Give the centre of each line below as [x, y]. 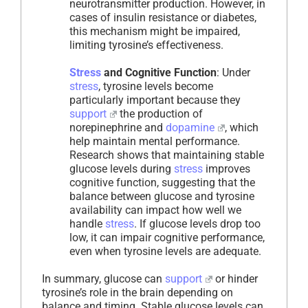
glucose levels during [122, 169]
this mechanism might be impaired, [155, 32]
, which [241, 128]
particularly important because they [155, 100]
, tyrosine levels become [156, 87]
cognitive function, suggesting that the [162, 183]
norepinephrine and [118, 128]
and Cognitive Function [159, 73]
